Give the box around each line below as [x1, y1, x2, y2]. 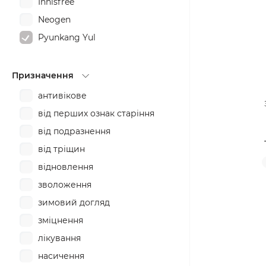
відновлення [38, 161, 93, 172]
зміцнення [38, 215, 83, 226]
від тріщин [38, 144, 85, 154]
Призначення [12, 70, 74, 81]
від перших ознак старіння [38, 108, 154, 119]
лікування [38, 233, 81, 243]
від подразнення [38, 126, 110, 137]
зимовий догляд [38, 197, 110, 208]
